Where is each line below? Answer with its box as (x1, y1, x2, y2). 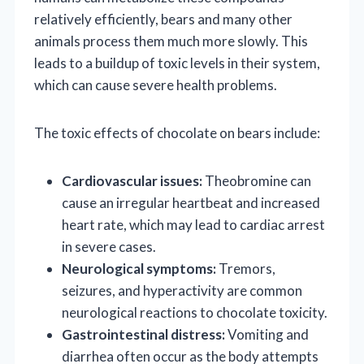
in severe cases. (62, 237, 156, 255)
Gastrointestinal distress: (62, 325, 225, 343)
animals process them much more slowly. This (34, 32, 308, 50)
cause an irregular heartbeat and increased (62, 193, 320, 211)
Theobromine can (202, 171, 311, 189)
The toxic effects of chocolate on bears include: (34, 123, 320, 141)
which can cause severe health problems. (34, 76, 277, 93)
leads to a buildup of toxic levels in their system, (34, 54, 320, 71)
